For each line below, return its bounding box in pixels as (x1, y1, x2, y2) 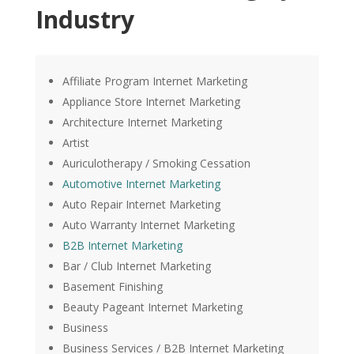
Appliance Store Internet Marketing (62, 94, 240, 110)
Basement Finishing (62, 279, 163, 295)
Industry (35, 3, 134, 36)
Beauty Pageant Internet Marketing (62, 299, 243, 315)
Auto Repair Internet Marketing (62, 197, 220, 213)
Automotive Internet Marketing (62, 176, 220, 192)
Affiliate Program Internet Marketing (62, 73, 247, 89)
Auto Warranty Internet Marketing (62, 217, 235, 233)
